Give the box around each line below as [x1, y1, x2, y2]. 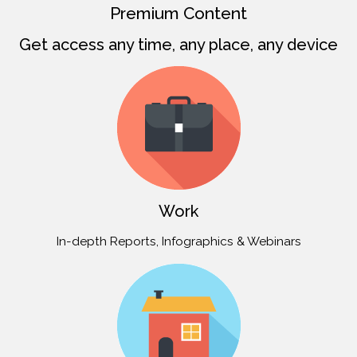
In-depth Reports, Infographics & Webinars [56, 234, 301, 249]
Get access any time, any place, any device [19, 35, 338, 54]
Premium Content [110, 3, 247, 23]
